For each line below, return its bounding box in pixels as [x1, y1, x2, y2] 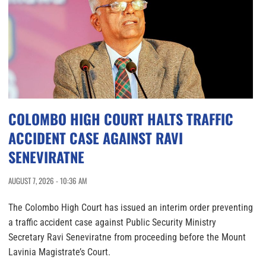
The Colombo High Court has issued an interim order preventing [8, 202, 253, 214]
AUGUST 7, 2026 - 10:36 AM [8, 175, 87, 187]
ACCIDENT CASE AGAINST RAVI [8, 127, 183, 149]
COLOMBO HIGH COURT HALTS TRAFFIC [8, 108, 233, 130]
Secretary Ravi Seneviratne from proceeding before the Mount [8, 232, 246, 243]
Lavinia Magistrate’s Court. [8, 246, 110, 258]
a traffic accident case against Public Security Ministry [8, 217, 216, 229]
